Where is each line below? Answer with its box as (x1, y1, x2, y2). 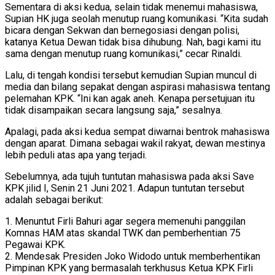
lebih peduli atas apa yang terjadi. (5, 149, 147, 161)
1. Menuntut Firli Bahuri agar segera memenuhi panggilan (5, 215, 246, 228)
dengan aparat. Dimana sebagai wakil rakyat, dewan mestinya (5, 137, 265, 150)
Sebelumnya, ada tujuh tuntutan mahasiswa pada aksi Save (5, 171, 254, 183)
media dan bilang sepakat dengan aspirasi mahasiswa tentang (5, 81, 270, 93)
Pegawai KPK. (5, 239, 66, 251)
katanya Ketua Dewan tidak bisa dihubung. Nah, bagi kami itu (5, 36, 261, 48)
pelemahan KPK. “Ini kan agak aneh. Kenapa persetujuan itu (5, 93, 255, 105)
